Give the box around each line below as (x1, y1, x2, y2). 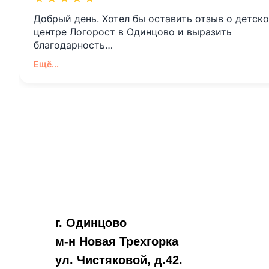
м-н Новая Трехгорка (55, 234, 178, 248)
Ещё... (34, 58, 59, 69)
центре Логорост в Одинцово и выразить (34, 25, 232, 38)
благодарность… (34, 38, 113, 51)
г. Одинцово (55, 216, 127, 229)
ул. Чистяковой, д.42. (55, 253, 183, 267)
